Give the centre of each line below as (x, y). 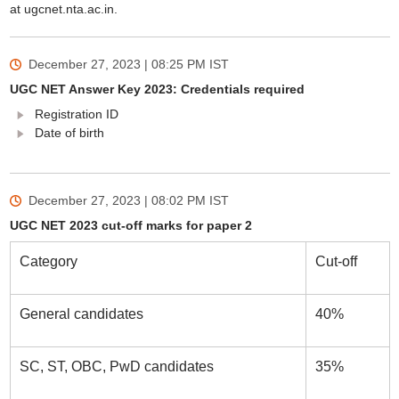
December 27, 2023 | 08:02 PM (117, 200)
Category (48, 261)
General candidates (81, 314)
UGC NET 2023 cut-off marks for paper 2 (130, 225)
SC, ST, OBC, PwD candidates (118, 366)
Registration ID (78, 114)
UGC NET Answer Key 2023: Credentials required (157, 89)
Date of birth (69, 133)
